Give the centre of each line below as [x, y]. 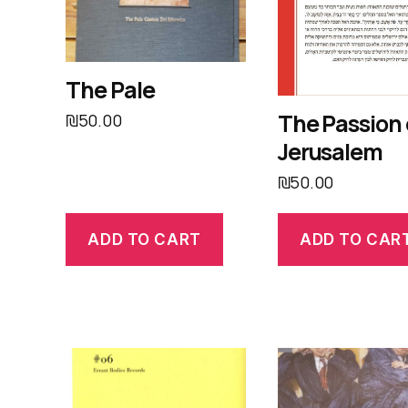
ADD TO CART [144, 239]
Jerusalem [330, 151]
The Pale [110, 90]
